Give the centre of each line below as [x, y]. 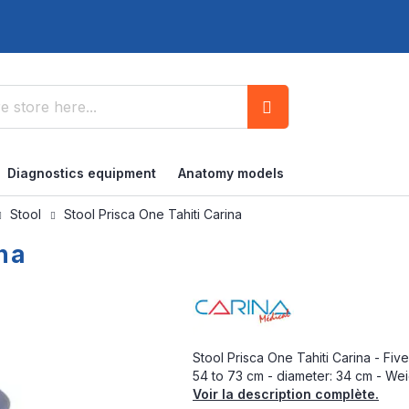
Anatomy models [231, 173]
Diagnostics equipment [82, 173]
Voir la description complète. [285, 394]
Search [288, 149]
